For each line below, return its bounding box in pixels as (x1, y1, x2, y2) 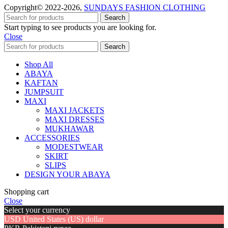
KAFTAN (24, 78, 58, 88)
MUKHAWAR (45, 124, 94, 133)
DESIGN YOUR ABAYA (24, 170, 110, 179)
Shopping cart (4, 187, 49, 196)
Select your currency (4, 206, 70, 215)
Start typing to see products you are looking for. (4, 23, 156, 32)
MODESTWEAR (45, 142, 103, 152)
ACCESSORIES (24, 133, 80, 142)
